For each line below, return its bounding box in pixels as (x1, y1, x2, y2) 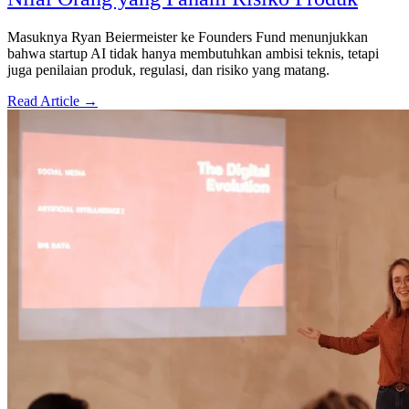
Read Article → (7, 92, 98, 109)
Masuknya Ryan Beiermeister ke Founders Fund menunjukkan (7, 28, 368, 45)
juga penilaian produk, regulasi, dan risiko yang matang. (7, 61, 330, 78)
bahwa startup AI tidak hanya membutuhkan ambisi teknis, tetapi (7, 45, 379, 61)
